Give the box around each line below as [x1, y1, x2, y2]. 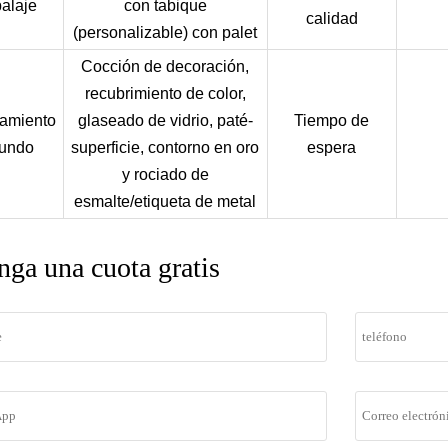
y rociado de [121, 165, 209, 183]
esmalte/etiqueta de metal [74, 192, 257, 210]
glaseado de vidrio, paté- [77, 111, 253, 129]
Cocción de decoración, [81, 57, 250, 75]
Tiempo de [294, 111, 370, 129]
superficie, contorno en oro [71, 138, 260, 156]
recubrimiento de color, [84, 84, 246, 102]
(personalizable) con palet [73, 23, 258, 41]
